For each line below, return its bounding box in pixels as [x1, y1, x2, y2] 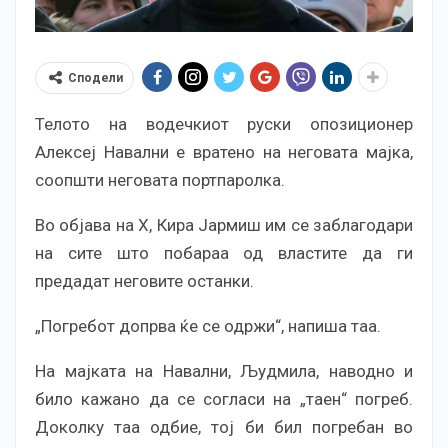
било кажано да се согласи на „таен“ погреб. [35, 388, 413, 409]
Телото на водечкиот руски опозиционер [35, 113, 413, 134]
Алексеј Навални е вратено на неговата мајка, [35, 141, 413, 162]
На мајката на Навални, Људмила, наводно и [35, 360, 413, 381]
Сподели [68, 70, 123, 85]
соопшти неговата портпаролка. [35, 169, 285, 190]
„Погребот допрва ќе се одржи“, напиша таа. [35, 315, 381, 336]
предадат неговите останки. [35, 270, 254, 291]
